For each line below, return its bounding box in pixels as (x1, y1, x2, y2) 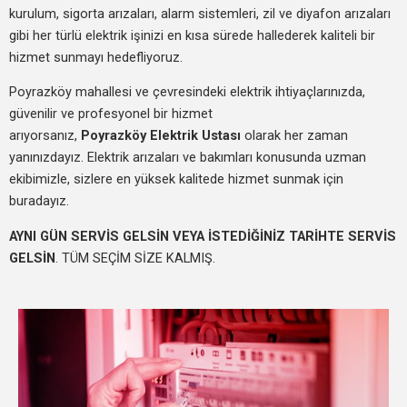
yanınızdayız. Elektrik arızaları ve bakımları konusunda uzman (9, 149, 366, 166)
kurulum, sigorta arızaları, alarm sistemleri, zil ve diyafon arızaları (9, 5, 391, 22)
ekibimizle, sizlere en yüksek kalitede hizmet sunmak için (9, 171, 343, 188)
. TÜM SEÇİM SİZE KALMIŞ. (55, 249, 215, 266)
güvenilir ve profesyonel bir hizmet (9, 105, 213, 123)
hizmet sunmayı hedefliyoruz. (9, 48, 183, 65)
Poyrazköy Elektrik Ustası (81, 127, 241, 144)
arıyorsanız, (9, 127, 81, 144)
